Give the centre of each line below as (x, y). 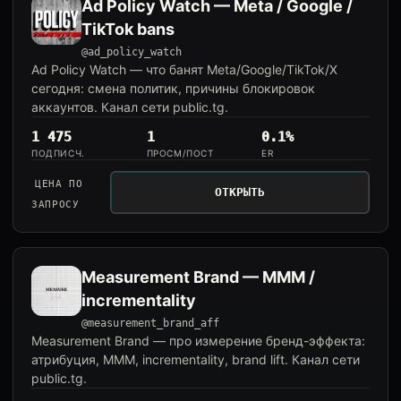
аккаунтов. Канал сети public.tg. (130, 107)
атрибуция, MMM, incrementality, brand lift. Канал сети (196, 359)
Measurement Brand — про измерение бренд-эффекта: (198, 341)
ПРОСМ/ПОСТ (180, 153)
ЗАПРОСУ (55, 205)
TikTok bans (128, 29)
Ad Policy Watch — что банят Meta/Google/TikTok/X (184, 69)
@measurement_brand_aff (150, 323)
